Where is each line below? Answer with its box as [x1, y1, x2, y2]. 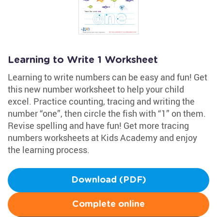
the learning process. [8, 144, 90, 155]
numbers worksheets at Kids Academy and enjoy [8, 132, 197, 143]
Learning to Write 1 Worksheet [8, 55, 158, 65]
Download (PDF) [71, 176, 146, 185]
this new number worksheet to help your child [8, 83, 184, 95]
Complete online [72, 200, 145, 209]
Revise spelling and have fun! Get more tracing [8, 120, 189, 131]
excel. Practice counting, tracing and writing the [8, 95, 195, 107]
